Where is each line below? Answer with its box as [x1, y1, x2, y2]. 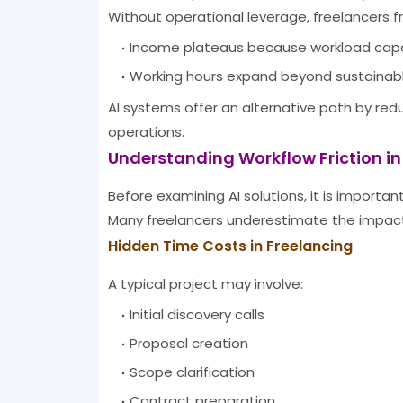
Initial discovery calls [129, 305, 264, 325]
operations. [107, 122, 184, 142]
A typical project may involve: [107, 274, 303, 294]
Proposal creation [129, 334, 248, 354]
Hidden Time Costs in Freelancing [107, 236, 353, 257]
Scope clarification [129, 363, 255, 382]
